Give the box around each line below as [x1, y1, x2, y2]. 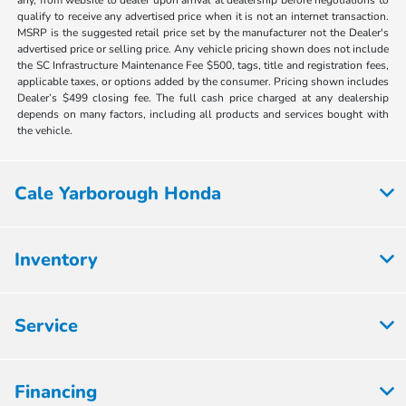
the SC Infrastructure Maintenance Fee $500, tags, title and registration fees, [17, 57, 389, 72]
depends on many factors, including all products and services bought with [17, 106, 389, 121]
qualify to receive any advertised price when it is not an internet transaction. [17, 8, 389, 24]
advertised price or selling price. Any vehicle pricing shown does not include [17, 41, 389, 56]
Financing [14, 379, 97, 404]
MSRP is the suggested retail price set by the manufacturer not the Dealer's [17, 24, 389, 40]
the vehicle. [17, 122, 73, 138]
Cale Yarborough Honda [14, 180, 221, 206]
